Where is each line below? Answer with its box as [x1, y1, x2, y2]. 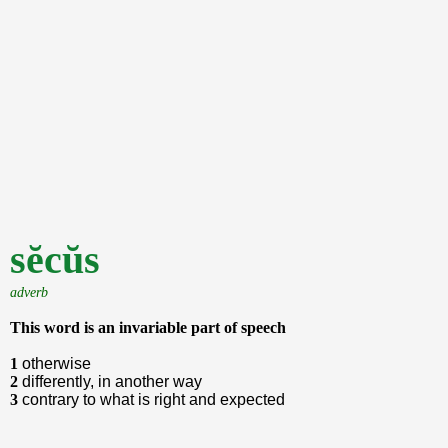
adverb [10, 284, 48, 300]
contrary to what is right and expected [22, 391, 285, 408]
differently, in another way [22, 373, 202, 390]
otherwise [22, 355, 91, 372]
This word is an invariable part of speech [10, 319, 286, 336]
